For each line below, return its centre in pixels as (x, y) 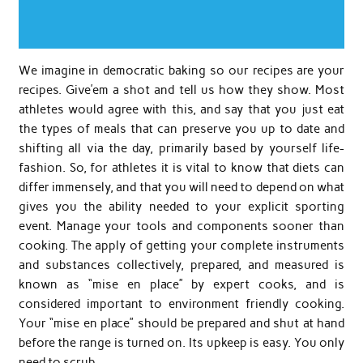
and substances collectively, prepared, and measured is (181, 265)
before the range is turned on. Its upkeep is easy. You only (181, 343)
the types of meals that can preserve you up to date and (181, 129)
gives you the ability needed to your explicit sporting (181, 207)
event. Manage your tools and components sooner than (181, 226)
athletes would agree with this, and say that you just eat (181, 110)
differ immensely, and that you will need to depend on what (181, 188)
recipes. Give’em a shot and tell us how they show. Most (181, 90)
